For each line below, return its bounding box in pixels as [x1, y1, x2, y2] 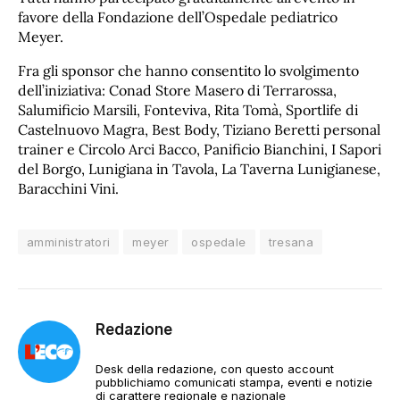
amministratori [27, 234, 111, 249]
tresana [268, 234, 314, 249]
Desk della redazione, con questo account [96, 361, 334, 376]
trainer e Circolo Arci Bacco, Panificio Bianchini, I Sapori [18, 139, 381, 158]
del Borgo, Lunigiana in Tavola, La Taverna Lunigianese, [18, 159, 380, 178]
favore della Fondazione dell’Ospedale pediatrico [18, 7, 337, 26]
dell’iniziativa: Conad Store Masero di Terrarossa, [18, 80, 337, 99]
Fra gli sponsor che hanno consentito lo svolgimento [18, 61, 359, 79]
